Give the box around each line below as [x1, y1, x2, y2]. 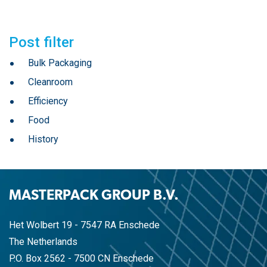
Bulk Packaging [28, 57, 92, 69]
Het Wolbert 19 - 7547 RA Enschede [9, 219, 160, 231]
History [28, 133, 58, 145]
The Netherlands [9, 236, 77, 248]
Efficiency [28, 95, 68, 107]
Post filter [9, 33, 74, 51]
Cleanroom [28, 76, 73, 88]
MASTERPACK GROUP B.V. [9, 188, 179, 203]
